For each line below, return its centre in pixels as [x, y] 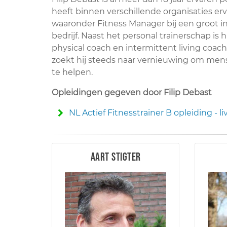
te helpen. [72, 72]
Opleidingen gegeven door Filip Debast [132, 92]
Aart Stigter [116, 157]
